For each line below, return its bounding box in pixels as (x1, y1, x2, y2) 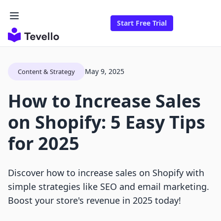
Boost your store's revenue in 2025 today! (8, 194, 181, 207)
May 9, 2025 (85, 67, 124, 76)
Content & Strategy (18, 67, 75, 76)
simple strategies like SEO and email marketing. (8, 181, 209, 193)
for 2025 (8, 131, 79, 156)
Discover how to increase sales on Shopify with (8, 167, 204, 179)
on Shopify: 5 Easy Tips (8, 110, 205, 135)
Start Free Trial (117, 18, 167, 28)
